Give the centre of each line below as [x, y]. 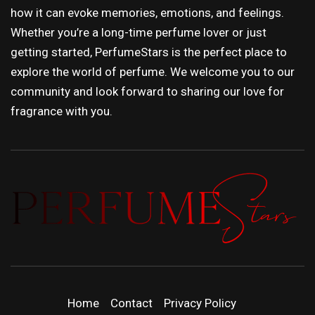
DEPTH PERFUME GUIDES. [163, 292]
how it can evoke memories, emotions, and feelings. [147, 13]
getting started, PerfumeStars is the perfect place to [149, 52]
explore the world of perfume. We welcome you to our [153, 72]
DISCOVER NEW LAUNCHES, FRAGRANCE [163, 260]
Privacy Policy [200, 303]
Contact [131, 303]
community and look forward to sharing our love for [147, 92]
